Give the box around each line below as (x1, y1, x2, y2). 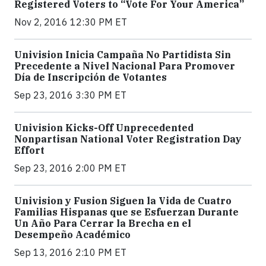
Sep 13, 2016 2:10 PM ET (14, 246, 126, 259)
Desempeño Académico (14, 229, 131, 241)
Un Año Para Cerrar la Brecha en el (14, 217, 191, 230)
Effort (14, 144, 45, 157)
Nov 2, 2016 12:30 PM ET (14, 16, 127, 28)
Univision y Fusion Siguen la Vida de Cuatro (14, 195, 232, 207)
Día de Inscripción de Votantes (14, 71, 167, 84)
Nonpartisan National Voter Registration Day (14, 133, 242, 145)
